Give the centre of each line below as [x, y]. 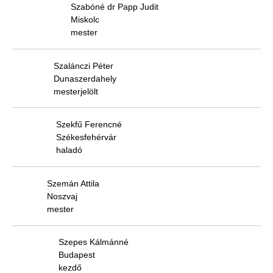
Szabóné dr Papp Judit [115, 7]
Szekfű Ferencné [89, 125]
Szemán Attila [73, 183]
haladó [69, 150]
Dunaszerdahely [85, 78]
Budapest [77, 255]
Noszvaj [62, 196]
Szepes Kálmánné [94, 242]
